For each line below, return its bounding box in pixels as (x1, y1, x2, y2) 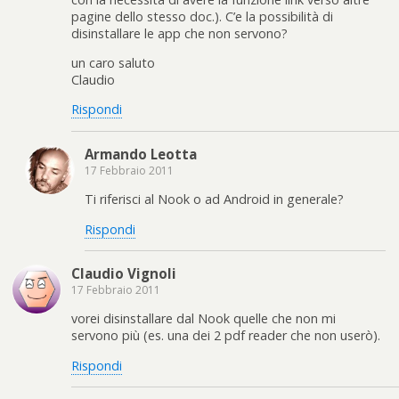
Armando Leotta (85, 144, 197, 163)
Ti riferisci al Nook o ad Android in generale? (85, 191, 344, 208)
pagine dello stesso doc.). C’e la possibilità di (71, 7, 333, 25)
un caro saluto (71, 53, 155, 71)
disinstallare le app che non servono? (71, 24, 288, 42)
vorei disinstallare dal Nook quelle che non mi (71, 310, 336, 328)
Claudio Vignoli (71, 264, 176, 282)
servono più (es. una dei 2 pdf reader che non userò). (71, 327, 380, 345)
